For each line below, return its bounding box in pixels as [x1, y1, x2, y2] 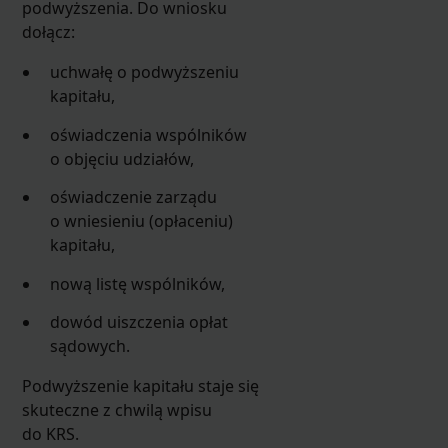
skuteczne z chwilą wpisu [21, 399, 212, 422]
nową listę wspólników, [50, 272, 226, 295]
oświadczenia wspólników [50, 123, 248, 146]
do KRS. [21, 423, 79, 446]
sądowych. [50, 335, 131, 358]
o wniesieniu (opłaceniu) [50, 210, 234, 233]
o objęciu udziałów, [50, 147, 195, 170]
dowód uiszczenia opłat [50, 311, 229, 334]
